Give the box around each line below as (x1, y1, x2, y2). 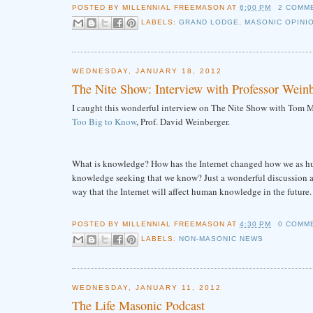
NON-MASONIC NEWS (178, 235, 264, 243)
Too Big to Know (71, 115, 136, 129)
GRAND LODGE (178, 18, 239, 27)
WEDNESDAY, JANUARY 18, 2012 (71, 66, 223, 75)
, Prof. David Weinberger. (136, 115, 233, 129)
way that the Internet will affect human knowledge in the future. (71, 185, 312, 198)
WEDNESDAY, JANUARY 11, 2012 (71, 283, 222, 291)
